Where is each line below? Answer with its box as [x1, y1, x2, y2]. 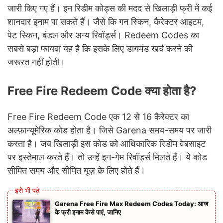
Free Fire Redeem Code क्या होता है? [7, 83, 197, 98]
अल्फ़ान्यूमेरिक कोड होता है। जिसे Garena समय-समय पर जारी [7, 124, 212, 135]
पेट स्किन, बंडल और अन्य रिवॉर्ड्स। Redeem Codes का [7, 29, 199, 40]
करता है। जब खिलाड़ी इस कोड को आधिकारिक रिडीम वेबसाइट [7, 138, 206, 149]
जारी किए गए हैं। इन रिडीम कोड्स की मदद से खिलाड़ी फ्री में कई [7, 2, 212, 13]
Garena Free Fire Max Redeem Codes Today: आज [55, 199, 208, 208]
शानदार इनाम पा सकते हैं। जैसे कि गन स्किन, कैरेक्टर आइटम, [7, 16, 204, 27]
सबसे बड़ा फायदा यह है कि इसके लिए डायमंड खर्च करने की [7, 43, 193, 54]
